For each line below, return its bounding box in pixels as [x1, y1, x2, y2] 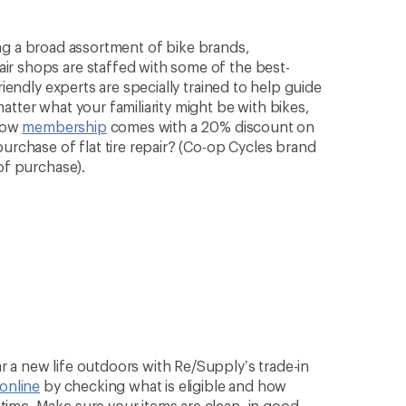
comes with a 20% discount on [106, 118, 315, 136]
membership [22, 118, 107, 136]
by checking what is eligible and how [40, 377, 287, 395]
